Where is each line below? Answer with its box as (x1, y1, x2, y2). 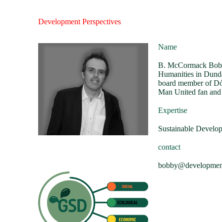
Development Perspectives (38, 17, 121, 26)
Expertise (158, 106, 188, 115)
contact (158, 143, 181, 152)
